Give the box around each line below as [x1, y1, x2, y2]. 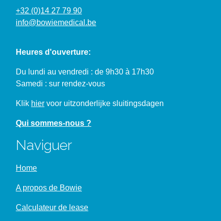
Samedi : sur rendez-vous [16, 79, 105, 88]
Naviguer [16, 137, 72, 153]
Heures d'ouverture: [16, 48, 91, 56]
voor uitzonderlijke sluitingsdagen [44, 99, 164, 108]
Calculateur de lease [16, 203, 88, 212]
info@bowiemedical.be [16, 18, 96, 27]
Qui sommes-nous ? [16, 119, 91, 127]
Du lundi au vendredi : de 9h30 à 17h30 [16, 68, 154, 76]
